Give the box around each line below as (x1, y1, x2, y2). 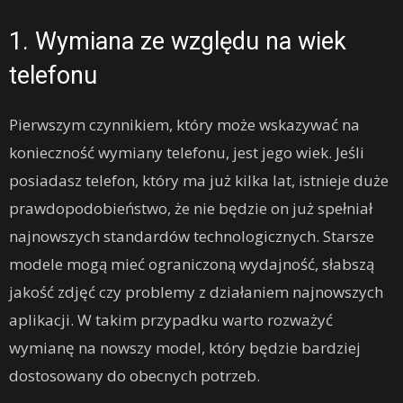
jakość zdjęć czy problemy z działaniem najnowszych (9, 282, 383, 303)
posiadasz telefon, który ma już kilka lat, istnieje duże (9, 170, 389, 192)
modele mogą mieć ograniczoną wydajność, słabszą (9, 254, 374, 275)
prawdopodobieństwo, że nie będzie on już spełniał (9, 198, 372, 219)
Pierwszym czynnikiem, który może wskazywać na (9, 114, 360, 136)
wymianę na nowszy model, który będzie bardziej (9, 337, 361, 359)
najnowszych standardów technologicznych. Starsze (9, 226, 374, 247)
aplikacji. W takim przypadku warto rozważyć (9, 309, 333, 331)
